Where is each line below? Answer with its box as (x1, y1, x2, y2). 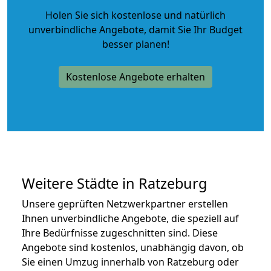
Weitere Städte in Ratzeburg (22, 173, 207, 193)
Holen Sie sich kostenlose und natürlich (45, 8, 226, 22)
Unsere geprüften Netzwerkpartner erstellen (22, 197, 228, 211)
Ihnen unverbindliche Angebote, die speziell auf (22, 211, 239, 225)
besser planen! (102, 37, 169, 51)
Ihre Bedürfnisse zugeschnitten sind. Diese (22, 226, 218, 240)
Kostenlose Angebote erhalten (66, 70, 205, 83)
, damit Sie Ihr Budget (144, 22, 243, 36)
